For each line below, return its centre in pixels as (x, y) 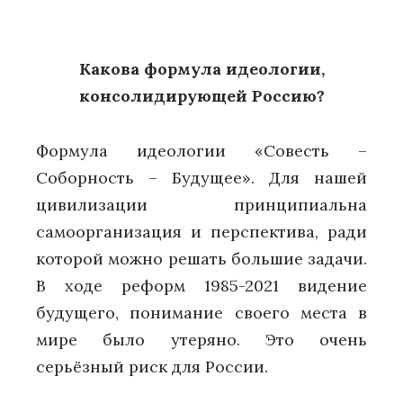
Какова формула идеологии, (201, 69)
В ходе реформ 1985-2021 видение (201, 285)
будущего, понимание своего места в (201, 312)
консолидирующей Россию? (201, 96)
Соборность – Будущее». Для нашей (201, 177)
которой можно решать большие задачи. (201, 258)
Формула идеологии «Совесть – (201, 150)
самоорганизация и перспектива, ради (201, 231)
